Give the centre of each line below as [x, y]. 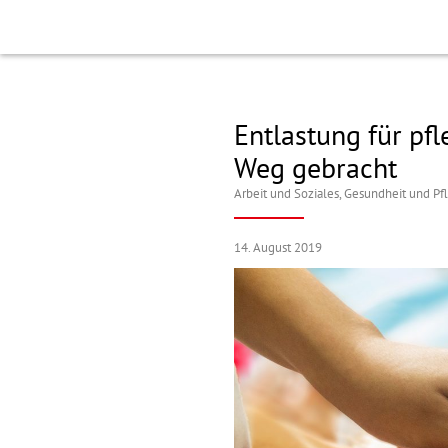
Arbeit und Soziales [286, 194]
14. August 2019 [278, 248]
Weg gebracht [315, 169]
